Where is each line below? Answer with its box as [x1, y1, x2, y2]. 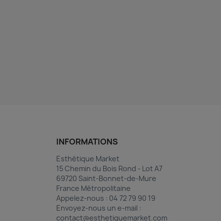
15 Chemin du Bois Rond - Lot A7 [56, 164, 162, 173]
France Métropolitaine [56, 184, 131, 193]
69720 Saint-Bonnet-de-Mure [56, 174, 156, 183]
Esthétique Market [56, 154, 119, 163]
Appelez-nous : [56, 193, 109, 203]
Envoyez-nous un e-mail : [56, 203, 141, 213]
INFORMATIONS [56, 136, 118, 147]
